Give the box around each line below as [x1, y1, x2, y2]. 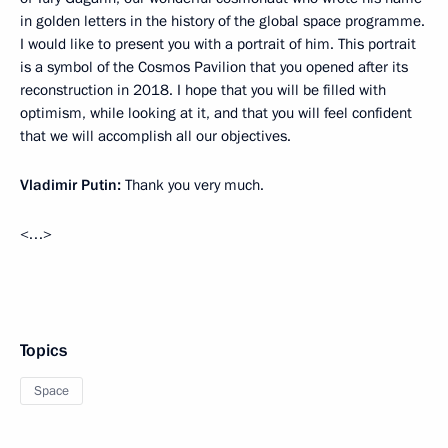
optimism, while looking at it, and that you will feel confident [20, 103, 412, 123]
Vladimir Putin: [20, 175, 121, 195]
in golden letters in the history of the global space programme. [20, 11, 425, 31]
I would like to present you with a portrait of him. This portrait [20, 34, 416, 54]
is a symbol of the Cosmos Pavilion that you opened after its [20, 57, 408, 77]
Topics [20, 339, 67, 362]
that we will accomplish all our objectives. [20, 126, 291, 146]
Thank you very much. [121, 175, 264, 195]
